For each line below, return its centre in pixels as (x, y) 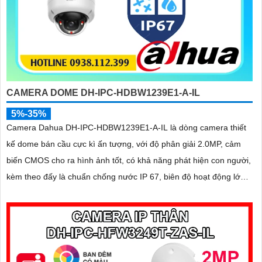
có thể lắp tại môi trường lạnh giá (68, 193)
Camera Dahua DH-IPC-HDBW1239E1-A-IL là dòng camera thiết (126, 127)
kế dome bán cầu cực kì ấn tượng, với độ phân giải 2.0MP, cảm (124, 144)
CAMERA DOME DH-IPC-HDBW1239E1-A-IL (103, 92)
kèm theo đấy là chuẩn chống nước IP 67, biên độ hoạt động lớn (126, 176)
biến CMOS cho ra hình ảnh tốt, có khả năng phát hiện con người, (129, 160)
